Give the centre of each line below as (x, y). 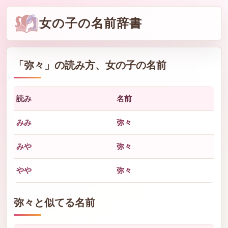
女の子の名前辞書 (91, 23)
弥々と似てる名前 (54, 202)
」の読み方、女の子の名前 (105, 65)
